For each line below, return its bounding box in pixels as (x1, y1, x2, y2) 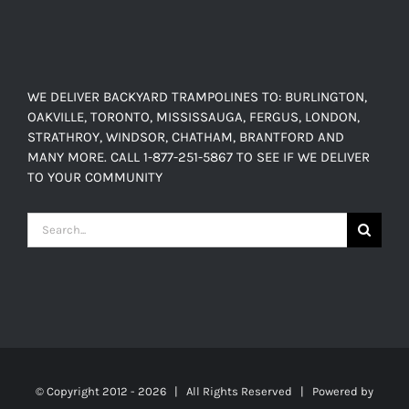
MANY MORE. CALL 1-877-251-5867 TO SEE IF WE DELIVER (27, 148, 370, 165)
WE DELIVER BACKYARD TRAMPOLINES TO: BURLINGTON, (27, 88, 367, 105)
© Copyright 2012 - (36, 383, 138, 398)
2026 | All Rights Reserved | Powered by (138, 383, 373, 398)
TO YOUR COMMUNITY (27, 168, 163, 185)
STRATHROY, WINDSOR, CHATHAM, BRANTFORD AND (27, 128, 344, 145)
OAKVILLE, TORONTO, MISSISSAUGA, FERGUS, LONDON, (27, 108, 360, 125)
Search (26, 215, 69, 233)
